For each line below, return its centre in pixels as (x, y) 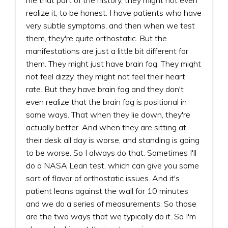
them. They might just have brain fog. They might (113, 63)
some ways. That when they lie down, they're (108, 114)
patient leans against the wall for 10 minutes (107, 191)
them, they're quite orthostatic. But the (96, 38)
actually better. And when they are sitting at (106, 127)
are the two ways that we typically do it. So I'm (111, 216)
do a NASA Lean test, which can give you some (112, 165)
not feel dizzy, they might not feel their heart (106, 76)
